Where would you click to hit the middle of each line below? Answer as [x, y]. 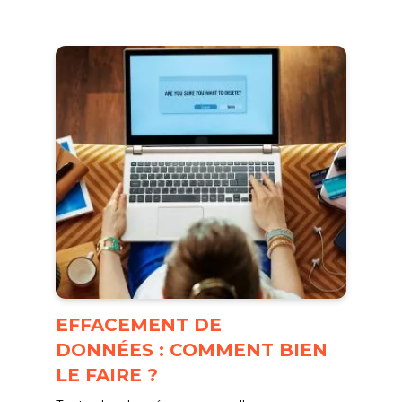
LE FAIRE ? [107, 375]
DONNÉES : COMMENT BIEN [192, 350]
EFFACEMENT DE [139, 325]
